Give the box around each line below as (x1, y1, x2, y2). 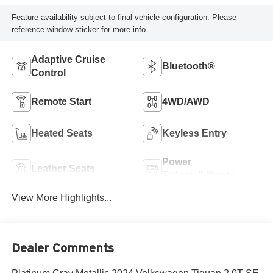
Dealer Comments (11, 241, 114, 255)
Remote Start (30, 96, 91, 107)
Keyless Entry (162, 127, 227, 138)
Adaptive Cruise (30, 54, 105, 65)
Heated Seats (30, 127, 93, 138)
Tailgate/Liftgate (162, 169, 235, 180)
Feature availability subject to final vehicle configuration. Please (11, 12, 236, 22)
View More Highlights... (11, 193, 112, 204)
